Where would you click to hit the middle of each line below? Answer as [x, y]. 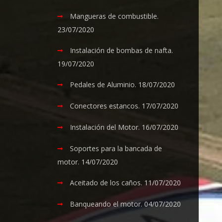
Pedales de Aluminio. [103, 84]
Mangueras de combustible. [114, 16]
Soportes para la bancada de [116, 148]
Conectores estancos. [105, 106]
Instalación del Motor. [105, 127]
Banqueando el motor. [106, 204]
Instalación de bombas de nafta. [122, 50]
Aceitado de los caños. [106, 183]
